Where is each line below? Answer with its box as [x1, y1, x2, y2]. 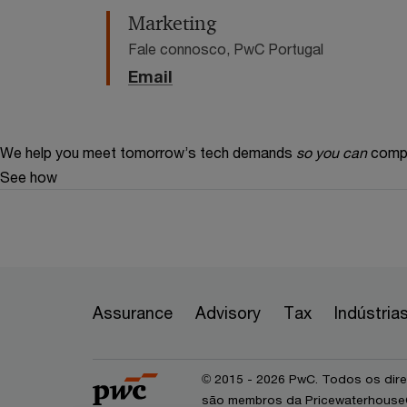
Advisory [195, 302, 261, 323]
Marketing [128, 10, 216, 36]
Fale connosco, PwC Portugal [128, 39, 323, 57]
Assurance [93, 302, 173, 323]
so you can [296, 143, 367, 161]
